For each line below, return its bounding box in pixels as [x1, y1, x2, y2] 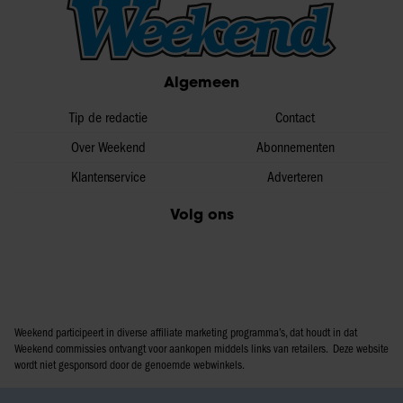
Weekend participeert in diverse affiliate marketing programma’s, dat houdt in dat [14, 326, 357, 339]
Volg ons [169, 204, 234, 223]
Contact [275, 110, 315, 126]
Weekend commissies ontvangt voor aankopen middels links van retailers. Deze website [14, 342, 389, 355]
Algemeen [164, 72, 239, 91]
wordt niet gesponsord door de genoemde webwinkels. [14, 358, 245, 372]
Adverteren [267, 169, 323, 185]
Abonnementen [255, 139, 335, 156]
